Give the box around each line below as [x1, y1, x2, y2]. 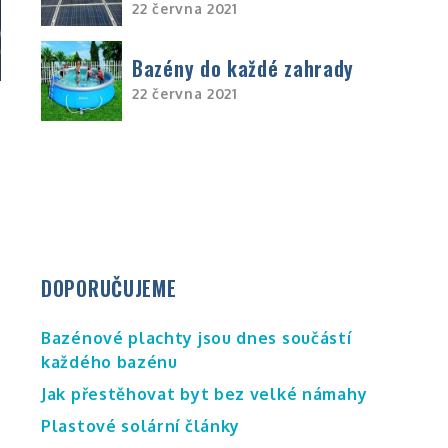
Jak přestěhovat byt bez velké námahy [41, 383, 368, 404]
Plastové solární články [41, 415, 241, 436]
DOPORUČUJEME [41, 272, 177, 303]
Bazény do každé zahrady [132, 53, 355, 84]
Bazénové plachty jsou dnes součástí [41, 327, 352, 348]
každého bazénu [41, 351, 178, 372]
